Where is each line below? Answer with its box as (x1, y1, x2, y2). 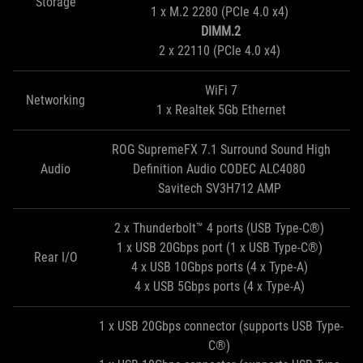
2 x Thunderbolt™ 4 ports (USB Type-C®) (114, 220, 327, 236)
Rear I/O (33, 249, 78, 265)
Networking (26, 92, 85, 108)
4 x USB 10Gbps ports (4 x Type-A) (130, 258, 311, 275)
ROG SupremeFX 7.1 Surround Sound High (111, 141, 331, 157)
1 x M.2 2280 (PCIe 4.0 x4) (150, 3, 292, 19)
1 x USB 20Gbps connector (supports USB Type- (98, 318, 344, 334)
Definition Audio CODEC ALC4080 (133, 160, 309, 177)
